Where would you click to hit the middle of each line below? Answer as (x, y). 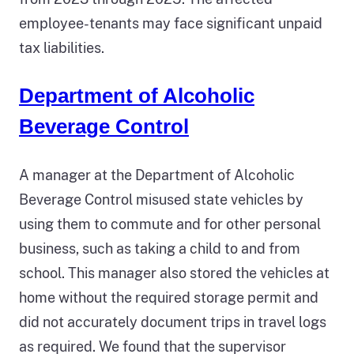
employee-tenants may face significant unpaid (171, 23)
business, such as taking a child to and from (160, 248)
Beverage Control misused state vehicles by (161, 199)
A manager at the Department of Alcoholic (157, 175)
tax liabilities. (62, 47)
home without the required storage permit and (169, 297)
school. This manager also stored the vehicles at (174, 273)
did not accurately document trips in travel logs (173, 322)
